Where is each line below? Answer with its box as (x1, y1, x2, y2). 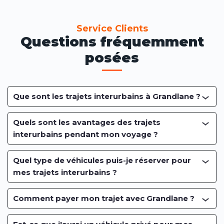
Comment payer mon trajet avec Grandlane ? (13, 193, 194, 203)
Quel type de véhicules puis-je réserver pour (13, 155, 191, 165)
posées (85, 49, 139, 66)
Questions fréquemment (20, 33, 204, 50)
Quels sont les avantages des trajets (13, 117, 160, 127)
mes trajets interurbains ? (13, 167, 117, 177)
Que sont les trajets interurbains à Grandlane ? (13, 91, 200, 101)
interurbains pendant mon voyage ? (13, 129, 158, 139)
